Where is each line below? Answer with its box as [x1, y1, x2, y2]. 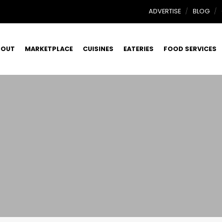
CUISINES [83, 45, 113, 53]
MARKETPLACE [25, 45, 73, 53]
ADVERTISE [149, 7, 181, 15]
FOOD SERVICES [164, 45, 217, 53]
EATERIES [123, 45, 154, 53]
